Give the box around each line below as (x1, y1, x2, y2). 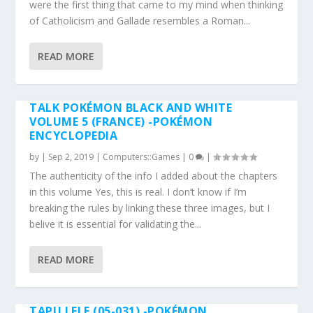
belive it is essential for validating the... (29, 217, 202, 231)
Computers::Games (103, 151, 180, 163)
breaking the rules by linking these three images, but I (29, 201, 270, 214)
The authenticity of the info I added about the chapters (29, 169, 278, 182)
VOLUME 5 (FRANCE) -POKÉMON (29, 114, 213, 129)
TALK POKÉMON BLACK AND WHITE (29, 100, 233, 115)
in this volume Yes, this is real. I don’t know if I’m (29, 185, 247, 198)
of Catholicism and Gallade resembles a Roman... (29, 14, 251, 27)
